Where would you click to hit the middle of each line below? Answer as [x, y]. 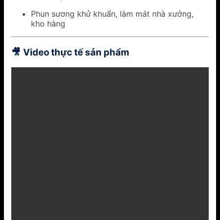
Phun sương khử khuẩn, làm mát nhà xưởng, [112, 14]
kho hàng [48, 24]
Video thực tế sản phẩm [76, 53]
